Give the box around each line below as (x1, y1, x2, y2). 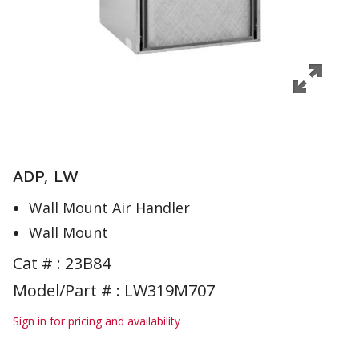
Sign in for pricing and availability (13, 313, 180, 329)
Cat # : (13, 252, 65, 274)
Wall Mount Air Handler (29, 198, 190, 217)
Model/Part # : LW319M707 (13, 280, 215, 301)
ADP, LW (13, 167, 79, 185)
